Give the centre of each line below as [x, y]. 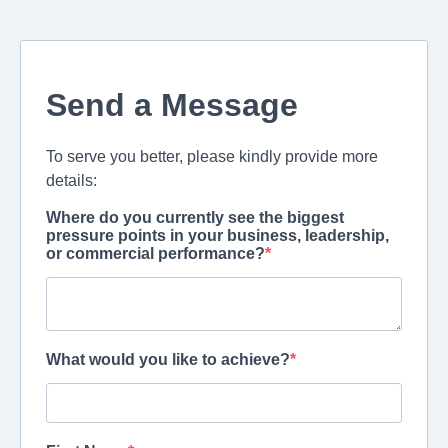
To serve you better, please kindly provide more [212, 156]
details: [71, 180]
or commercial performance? [155, 253]
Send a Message [172, 105]
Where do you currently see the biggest [195, 217]
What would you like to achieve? [168, 359]
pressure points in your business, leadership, [217, 235]
